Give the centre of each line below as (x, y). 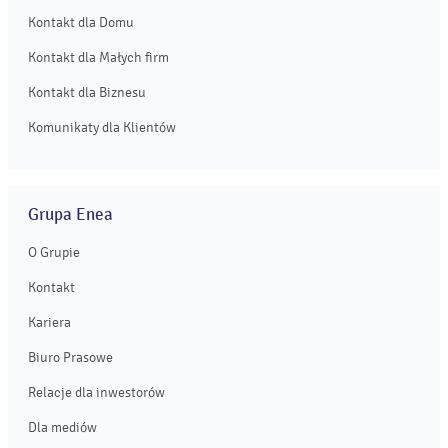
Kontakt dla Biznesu (87, 92)
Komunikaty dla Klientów (102, 127)
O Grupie (54, 252)
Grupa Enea (70, 214)
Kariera (49, 322)
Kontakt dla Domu (81, 22)
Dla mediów (62, 427)
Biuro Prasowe (70, 357)
